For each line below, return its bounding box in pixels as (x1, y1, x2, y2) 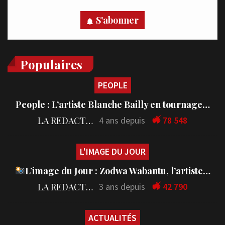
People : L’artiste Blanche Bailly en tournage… (15, 98, 210, 111)
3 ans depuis (99, 181, 145, 193)
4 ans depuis (99, 115, 145, 127)
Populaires (20, 56, 82, 73)
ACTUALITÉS (88, 212, 137, 224)
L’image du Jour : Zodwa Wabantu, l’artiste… (25, 165, 210, 177)
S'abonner (96, 14, 139, 27)
